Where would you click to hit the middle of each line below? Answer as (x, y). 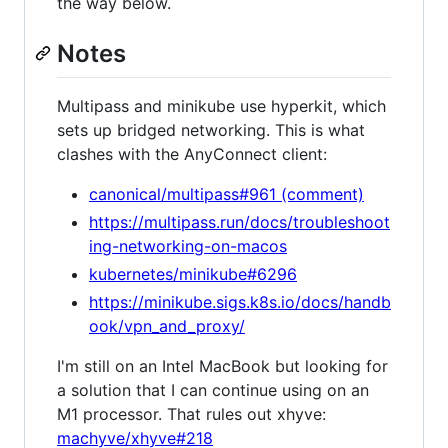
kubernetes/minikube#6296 (193, 273)
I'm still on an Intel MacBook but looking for (222, 365)
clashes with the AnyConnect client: (192, 153)
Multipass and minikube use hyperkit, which (221, 105)
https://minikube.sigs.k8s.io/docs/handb (240, 301)
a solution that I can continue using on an (213, 389)
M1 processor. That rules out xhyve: (191, 413)
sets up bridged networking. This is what (211, 129)
